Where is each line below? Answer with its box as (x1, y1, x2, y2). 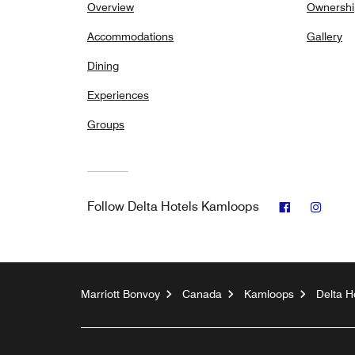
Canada (182, 288, 222, 300)
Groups (87, 118, 124, 131)
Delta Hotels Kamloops (128, 199, 259, 214)
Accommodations (87, 30, 174, 43)
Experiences (87, 89, 149, 101)
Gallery (307, 30, 342, 43)
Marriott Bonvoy (81, 288, 160, 300)
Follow (87, 199, 124, 214)
